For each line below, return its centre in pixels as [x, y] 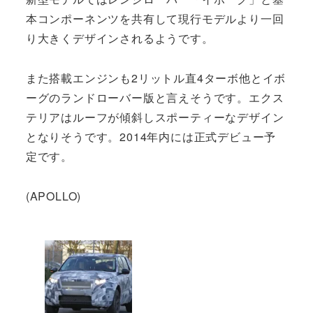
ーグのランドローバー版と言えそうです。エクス [155, 97]
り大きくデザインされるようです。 [119, 38]
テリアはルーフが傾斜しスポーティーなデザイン [155, 117]
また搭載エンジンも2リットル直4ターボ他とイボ [156, 78]
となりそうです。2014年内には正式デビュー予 [151, 136]
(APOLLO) [53, 196]
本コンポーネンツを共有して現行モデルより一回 [155, 19]
